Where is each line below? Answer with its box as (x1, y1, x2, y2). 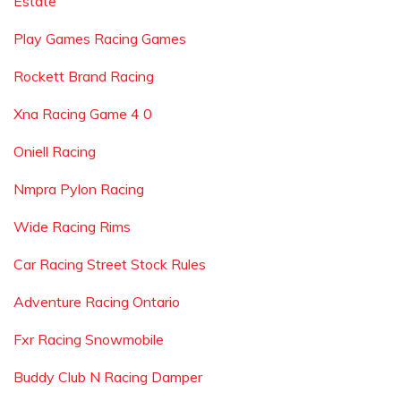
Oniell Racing (13, 142, 96, 160)
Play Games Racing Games (13, 30, 186, 47)
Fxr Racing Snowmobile (13, 330, 164, 348)
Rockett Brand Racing (13, 67, 154, 85)
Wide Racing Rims (13, 218, 131, 235)
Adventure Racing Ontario (13, 293, 180, 311)
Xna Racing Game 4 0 (13, 105, 152, 123)
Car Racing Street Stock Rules (13, 255, 206, 273)
